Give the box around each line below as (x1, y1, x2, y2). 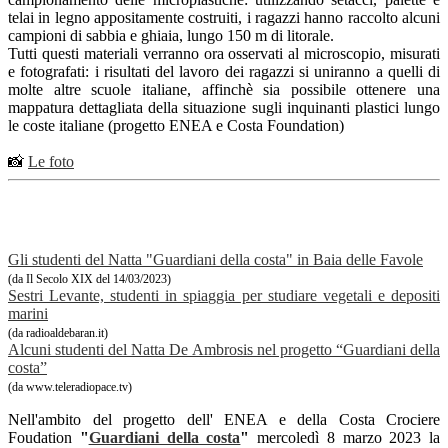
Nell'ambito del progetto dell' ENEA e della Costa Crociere (8, 411, 440, 429)
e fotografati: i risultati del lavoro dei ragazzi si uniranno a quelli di (8, 63, 440, 81)
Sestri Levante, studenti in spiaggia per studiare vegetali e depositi (8, 287, 440, 305)
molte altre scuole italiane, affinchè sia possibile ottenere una (8, 81, 440, 99)
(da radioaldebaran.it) (8, 326, 108, 341)
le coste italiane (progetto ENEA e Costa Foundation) (8, 117, 344, 135)
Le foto (28, 153, 74, 171)
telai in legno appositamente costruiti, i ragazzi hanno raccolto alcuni (8, 9, 440, 27)
